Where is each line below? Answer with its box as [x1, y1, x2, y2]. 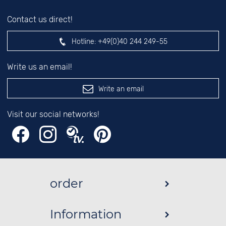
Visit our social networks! [7, 109, 99, 120]
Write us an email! [7, 62, 72, 72]
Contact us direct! [7, 15, 73, 25]
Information [50, 207, 122, 222]
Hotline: [72, 37, 96, 46]
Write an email [98, 84, 144, 93]
